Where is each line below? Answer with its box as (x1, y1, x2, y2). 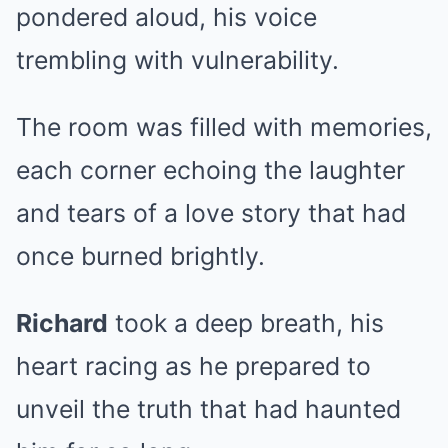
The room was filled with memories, (16, 112, 432, 142)
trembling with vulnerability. (16, 45, 339, 75)
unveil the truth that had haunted (16, 394, 401, 424)
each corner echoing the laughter (16, 155, 405, 185)
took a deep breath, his (108, 308, 384, 338)
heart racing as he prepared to (16, 351, 371, 381)
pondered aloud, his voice (16, 2, 317, 32)
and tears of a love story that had (16, 198, 406, 228)
